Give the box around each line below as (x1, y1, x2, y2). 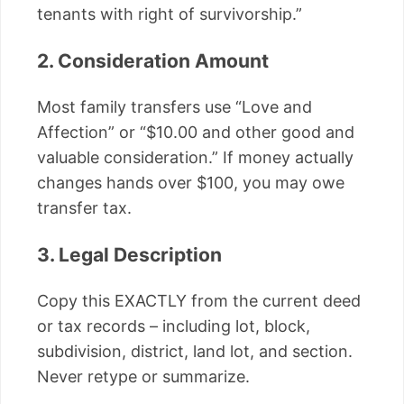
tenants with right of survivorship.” (37, 5, 302, 24)
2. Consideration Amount (37, 50, 269, 73)
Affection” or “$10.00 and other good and (37, 123, 354, 142)
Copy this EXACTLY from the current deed (37, 291, 361, 311)
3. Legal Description (37, 243, 222, 267)
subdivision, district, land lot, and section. (37, 342, 353, 362)
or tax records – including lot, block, (37, 317, 310, 336)
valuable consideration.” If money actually (37, 148, 353, 168)
